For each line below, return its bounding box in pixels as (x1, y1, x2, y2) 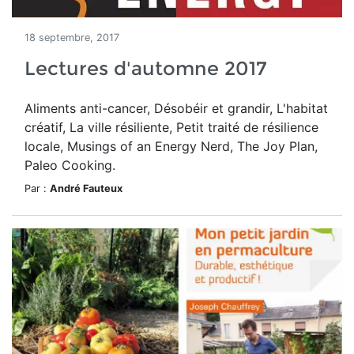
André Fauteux (50, 183, 122, 194)
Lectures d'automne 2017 (24, 57, 267, 80)
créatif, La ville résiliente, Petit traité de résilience (24, 119, 318, 135)
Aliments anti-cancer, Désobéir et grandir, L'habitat (24, 100, 328, 116)
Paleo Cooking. (24, 157, 115, 173)
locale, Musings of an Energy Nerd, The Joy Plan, (24, 138, 318, 154)
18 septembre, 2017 (24, 32, 119, 43)
